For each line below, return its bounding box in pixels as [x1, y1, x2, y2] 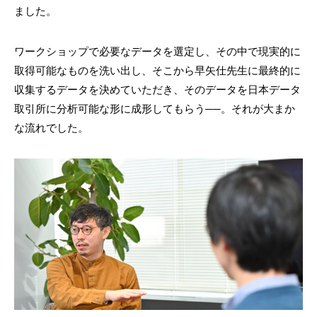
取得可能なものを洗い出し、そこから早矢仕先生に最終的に [14, 64, 301, 76]
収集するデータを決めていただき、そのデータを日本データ [14, 83, 301, 96]
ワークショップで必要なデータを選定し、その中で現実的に [14, 45, 301, 57]
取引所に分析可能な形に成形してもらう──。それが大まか [14, 102, 295, 115]
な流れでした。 [14, 121, 88, 134]
